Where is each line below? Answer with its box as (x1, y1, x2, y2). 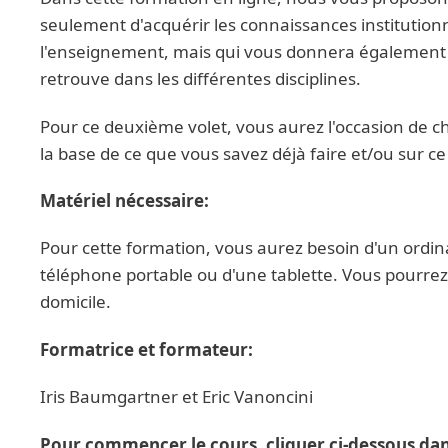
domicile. (40, 290, 111, 314)
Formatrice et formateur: (40, 337, 253, 361)
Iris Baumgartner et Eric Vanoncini (40, 385, 313, 409)
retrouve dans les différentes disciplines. (40, 67, 361, 91)
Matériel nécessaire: (40, 189, 209, 213)
